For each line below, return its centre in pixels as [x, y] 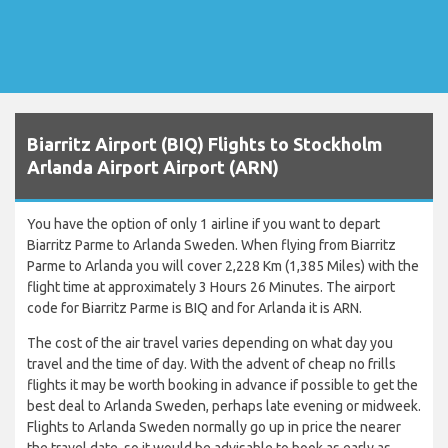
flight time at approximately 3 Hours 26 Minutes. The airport [211, 287]
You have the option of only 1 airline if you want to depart [203, 224]
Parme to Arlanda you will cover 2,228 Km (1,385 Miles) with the [223, 266]
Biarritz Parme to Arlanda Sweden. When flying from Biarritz [211, 245]
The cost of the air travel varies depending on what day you [210, 343]
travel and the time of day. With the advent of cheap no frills [211, 364]
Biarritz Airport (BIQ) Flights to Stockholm [204, 144]
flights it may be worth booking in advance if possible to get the [222, 385]
